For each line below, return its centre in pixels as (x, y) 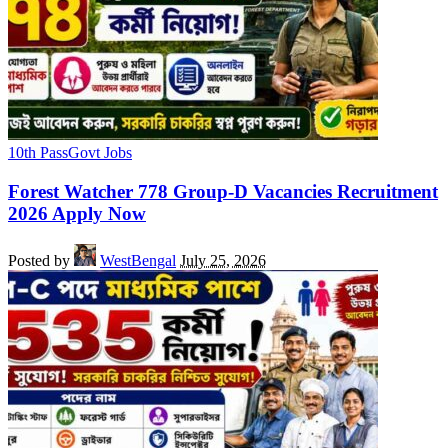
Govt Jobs (100, 153)
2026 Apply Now (77, 214)
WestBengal (138, 260)
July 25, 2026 (223, 260)
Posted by (39, 260)
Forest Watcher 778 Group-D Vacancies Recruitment (223, 192)
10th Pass (38, 153)
